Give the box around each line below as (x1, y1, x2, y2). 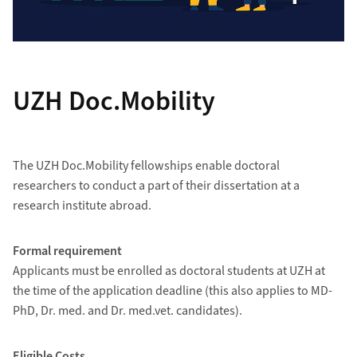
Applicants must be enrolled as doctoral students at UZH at (12, 262, 325, 280)
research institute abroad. (12, 197, 151, 215)
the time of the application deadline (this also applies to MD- (12, 282, 332, 300)
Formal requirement (12, 242, 122, 261)
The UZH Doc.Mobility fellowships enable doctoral (12, 157, 280, 175)
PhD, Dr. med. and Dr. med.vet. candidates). (12, 302, 242, 320)
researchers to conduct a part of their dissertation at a (12, 177, 300, 195)
